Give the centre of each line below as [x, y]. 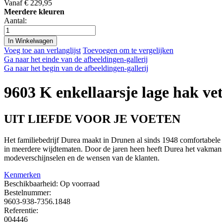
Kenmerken [22, 174]
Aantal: [15, 20]
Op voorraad [80, 183]
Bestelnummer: [28, 192]
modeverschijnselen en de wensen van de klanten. [82, 158]
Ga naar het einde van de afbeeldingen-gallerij [76, 59]
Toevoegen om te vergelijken [128, 50]
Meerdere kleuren [34, 11]
